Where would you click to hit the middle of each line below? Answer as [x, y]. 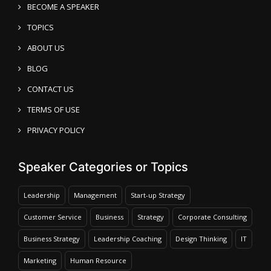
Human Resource [98, 260]
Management [95, 195]
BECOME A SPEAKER [63, 7]
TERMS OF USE [54, 109]
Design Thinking [201, 239]
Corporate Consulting [212, 217]
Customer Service [53, 217]
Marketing [40, 260]
